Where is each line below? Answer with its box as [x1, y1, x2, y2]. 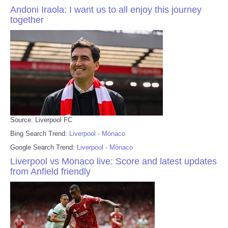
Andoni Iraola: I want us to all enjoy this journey [10, 4, 202, 15]
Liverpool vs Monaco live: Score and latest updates [10, 156, 217, 166]
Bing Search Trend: [10, 129, 69, 137]
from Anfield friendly [10, 166, 91, 177]
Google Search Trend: [10, 143, 77, 151]
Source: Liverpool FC [10, 116, 72, 124]
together [10, 14, 44, 25]
